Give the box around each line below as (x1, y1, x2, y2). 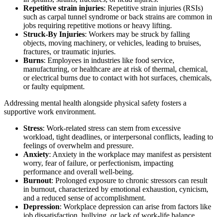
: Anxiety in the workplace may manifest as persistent (49, 150, 211, 158)
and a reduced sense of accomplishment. (23, 193, 146, 202)
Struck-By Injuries (23, 30, 85, 38)
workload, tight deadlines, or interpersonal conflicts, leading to (23, 132, 213, 141)
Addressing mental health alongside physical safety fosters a (4, 98, 186, 107)
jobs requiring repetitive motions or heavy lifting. (23, 21, 172, 30)
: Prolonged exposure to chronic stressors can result (51, 176, 207, 185)
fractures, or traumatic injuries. (23, 47, 116, 56)
